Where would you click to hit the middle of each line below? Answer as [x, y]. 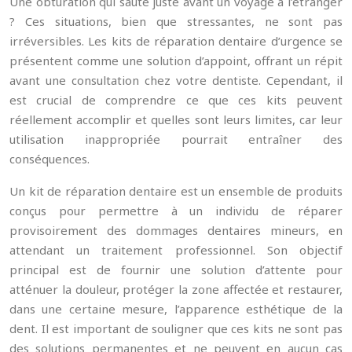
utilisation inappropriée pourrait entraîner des [176, 139]
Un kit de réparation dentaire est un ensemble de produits [176, 191]
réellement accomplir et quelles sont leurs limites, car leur [176, 119]
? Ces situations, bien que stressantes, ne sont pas [176, 21]
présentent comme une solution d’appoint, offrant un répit [176, 60]
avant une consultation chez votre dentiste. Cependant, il [176, 80]
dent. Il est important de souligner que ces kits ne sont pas [176, 328]
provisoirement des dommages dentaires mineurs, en [176, 230]
